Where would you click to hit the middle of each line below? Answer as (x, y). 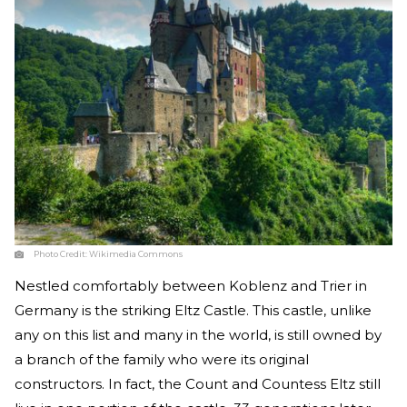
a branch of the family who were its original (162, 359)
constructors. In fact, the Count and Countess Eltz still (198, 383)
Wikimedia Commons (136, 253)
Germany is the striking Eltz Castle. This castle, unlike (193, 310)
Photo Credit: (61, 253)
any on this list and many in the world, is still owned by (198, 334)
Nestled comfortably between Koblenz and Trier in (191, 285)
